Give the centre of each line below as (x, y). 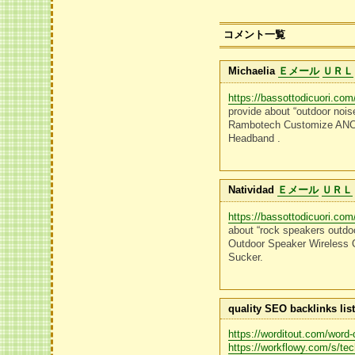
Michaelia (252, 71)
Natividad (252, 190)
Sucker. (246, 257)
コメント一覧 (255, 34)
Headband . (255, 138)
